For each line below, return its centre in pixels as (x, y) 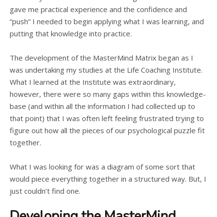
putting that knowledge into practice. (71, 33)
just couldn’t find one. (45, 191)
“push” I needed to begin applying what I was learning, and (107, 21)
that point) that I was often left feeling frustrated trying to (107, 118)
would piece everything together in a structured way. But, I (108, 179)
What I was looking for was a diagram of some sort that (102, 167)
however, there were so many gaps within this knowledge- (108, 94)
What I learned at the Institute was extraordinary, (93, 82)
